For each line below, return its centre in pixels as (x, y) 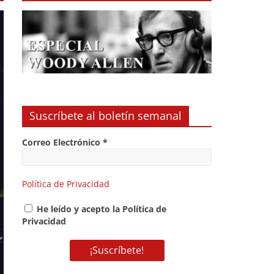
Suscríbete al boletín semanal (106, 116)
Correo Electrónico (62, 143)
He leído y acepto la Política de (100, 209)
